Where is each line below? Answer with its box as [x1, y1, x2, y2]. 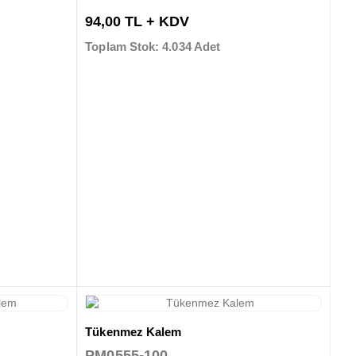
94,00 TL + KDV [85, 14, 190, 30]
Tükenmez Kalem [85, 324, 182, 339]
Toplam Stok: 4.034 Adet [85, 40, 221, 54]
